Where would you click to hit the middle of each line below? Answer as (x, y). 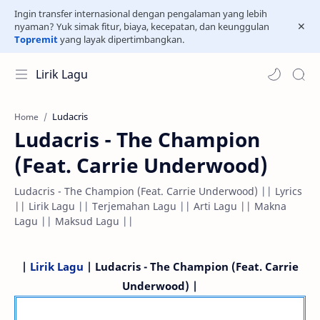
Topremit (36, 39)
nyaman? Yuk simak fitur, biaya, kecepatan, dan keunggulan (142, 26)
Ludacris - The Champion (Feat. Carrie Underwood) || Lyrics (158, 191)
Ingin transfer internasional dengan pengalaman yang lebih (141, 14)
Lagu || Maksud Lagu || (74, 221)
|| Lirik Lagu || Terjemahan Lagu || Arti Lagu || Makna (150, 206)
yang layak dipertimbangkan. (121, 39)
